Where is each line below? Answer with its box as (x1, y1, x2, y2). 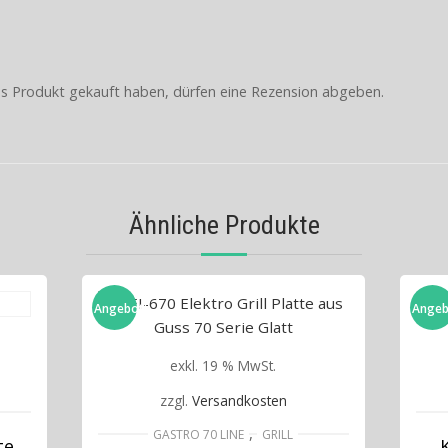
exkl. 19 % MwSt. (170, 355, 277, 375)
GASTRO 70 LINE (153, 426, 245, 444)
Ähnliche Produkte (128, 208, 320, 240)
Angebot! (94, 300, 148, 318)
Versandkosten (191, 391, 287, 411)
